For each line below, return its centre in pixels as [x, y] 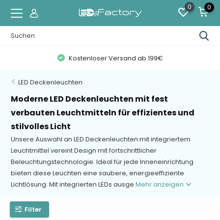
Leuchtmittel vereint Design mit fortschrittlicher [84, 151]
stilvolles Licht [41, 126]
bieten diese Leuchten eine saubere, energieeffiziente [98, 173]
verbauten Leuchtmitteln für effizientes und [103, 113]
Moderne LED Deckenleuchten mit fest [90, 99]
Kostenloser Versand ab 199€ [115, 58]
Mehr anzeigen [161, 184]
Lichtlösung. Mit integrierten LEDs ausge [73, 184]
